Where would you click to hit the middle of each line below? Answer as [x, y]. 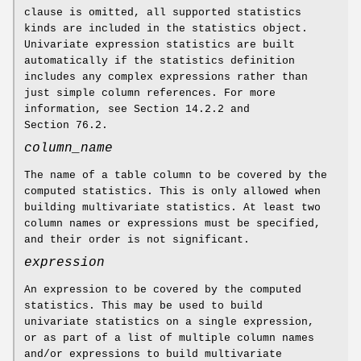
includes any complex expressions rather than [166, 77]
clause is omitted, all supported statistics [163, 13]
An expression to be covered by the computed [163, 290]
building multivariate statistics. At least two [172, 208]
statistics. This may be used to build [143, 306]
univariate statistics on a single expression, [169, 322]
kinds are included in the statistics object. [166, 29]
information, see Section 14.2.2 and [137, 110]
